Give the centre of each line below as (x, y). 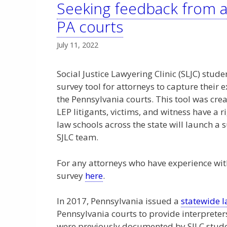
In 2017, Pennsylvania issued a (119, 201)
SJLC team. (78, 137)
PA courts (90, 27)
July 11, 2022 (78, 45)
